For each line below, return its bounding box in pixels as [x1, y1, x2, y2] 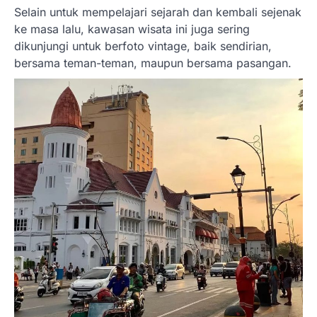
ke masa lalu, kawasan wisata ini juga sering [14, 22, 250, 37]
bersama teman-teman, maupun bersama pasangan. [14, 56, 292, 71]
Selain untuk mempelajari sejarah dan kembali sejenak [14, 5, 301, 20]
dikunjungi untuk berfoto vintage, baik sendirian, [14, 39, 272, 54]
